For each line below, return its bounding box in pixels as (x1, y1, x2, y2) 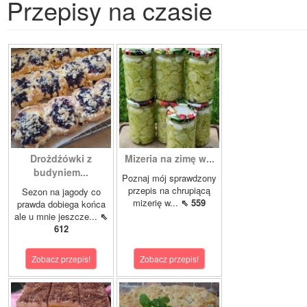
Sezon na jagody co (21, 185, 101, 199)
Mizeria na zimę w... (124, 151, 214, 166)
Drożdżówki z (30, 151, 92, 166)
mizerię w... (133, 196, 181, 210)
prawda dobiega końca (16, 197, 106, 211)
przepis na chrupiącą (128, 184, 210, 197)
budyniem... (34, 165, 88, 180)
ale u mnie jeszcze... (14, 210, 100, 223)
